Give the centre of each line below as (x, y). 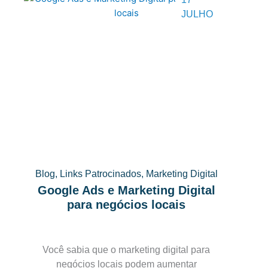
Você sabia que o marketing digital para (127, 250)
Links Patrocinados (100, 174)
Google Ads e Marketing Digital (126, 190)
